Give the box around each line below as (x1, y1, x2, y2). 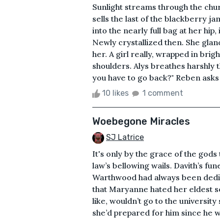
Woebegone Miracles (92, 115, 190, 127)
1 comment (142, 88, 183, 98)
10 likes (100, 88, 131, 98)
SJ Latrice (106, 132, 144, 142)
